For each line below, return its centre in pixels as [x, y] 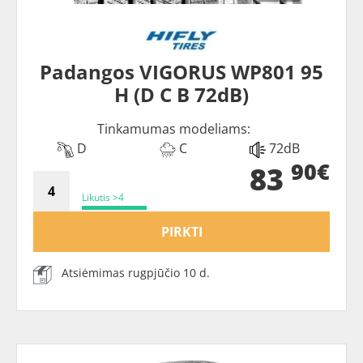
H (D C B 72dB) [181, 95]
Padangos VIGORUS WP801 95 [181, 72]
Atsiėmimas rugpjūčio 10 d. [136, 273]
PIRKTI [181, 232]
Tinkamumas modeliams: [173, 129]
